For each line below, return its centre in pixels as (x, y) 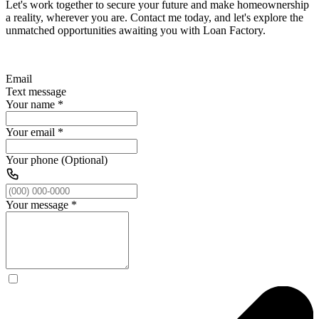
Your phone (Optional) (57, 159)
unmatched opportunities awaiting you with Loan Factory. (136, 30)
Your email (30, 132)
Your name (30, 104)
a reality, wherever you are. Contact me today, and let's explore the (155, 17)
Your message (37, 204)
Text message (36, 91)
